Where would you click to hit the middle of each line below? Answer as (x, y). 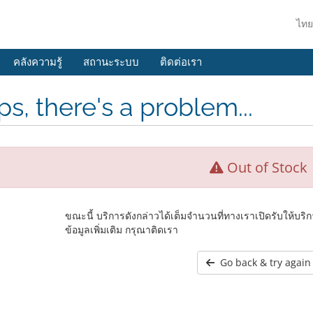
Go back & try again (263, 262)
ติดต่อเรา (181, 62)
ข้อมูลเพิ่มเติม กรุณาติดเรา (121, 230)
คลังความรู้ (38, 62)
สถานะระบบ (111, 62)
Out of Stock (266, 167)
